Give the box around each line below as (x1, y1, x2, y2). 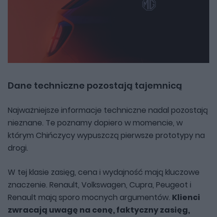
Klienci (172, 191, 200, 203)
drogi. (8, 142, 28, 154)
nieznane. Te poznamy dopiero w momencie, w (8, 117, 183, 128)
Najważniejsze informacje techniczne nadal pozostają (8, 104, 208, 116)
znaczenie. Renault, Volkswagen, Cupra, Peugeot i (8, 179, 191, 190)
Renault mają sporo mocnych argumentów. (8, 191, 172, 203)
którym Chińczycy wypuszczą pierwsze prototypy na (8, 129, 205, 141)
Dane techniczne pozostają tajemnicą (8, 79, 182, 92)
